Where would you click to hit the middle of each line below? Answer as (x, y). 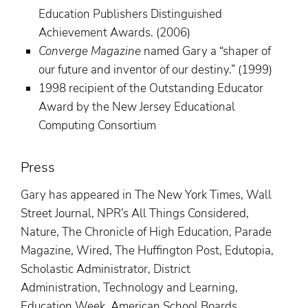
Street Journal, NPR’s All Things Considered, (135, 214)
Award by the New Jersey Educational (136, 107)
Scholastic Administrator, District (106, 269)
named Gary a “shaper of (206, 52)
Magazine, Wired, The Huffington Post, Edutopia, (147, 251)
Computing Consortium (97, 126)
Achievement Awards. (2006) (114, 33)
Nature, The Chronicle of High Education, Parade (146, 232)
